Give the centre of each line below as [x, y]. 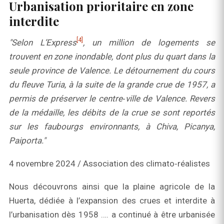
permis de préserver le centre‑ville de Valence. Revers [112, 99]
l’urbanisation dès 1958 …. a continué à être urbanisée [112, 215]
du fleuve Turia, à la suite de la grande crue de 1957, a [112, 85]
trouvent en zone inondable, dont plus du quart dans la [112, 57]
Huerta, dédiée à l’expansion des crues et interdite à [112, 201]
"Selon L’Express [43, 43]
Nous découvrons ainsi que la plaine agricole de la [112, 187]
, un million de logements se [149, 43]
